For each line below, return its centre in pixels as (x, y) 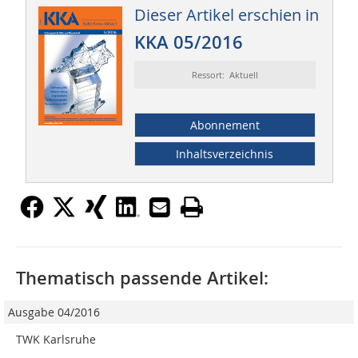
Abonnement (225, 125)
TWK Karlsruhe (56, 340)
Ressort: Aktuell (225, 75)
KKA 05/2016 (188, 42)
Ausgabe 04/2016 (54, 312)
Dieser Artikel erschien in (226, 15)
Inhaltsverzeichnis (225, 154)
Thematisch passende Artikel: (142, 278)
